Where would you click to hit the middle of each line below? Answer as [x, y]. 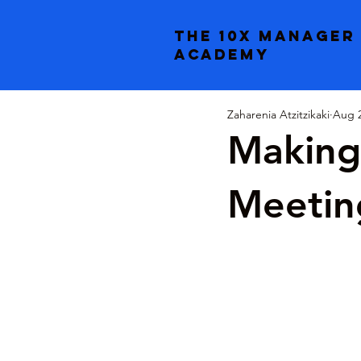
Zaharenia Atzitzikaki [278, 114]
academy [222, 54]
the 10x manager [265, 36]
